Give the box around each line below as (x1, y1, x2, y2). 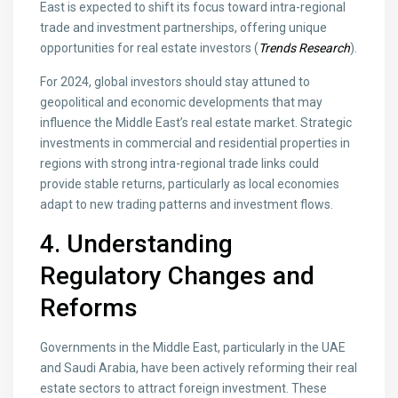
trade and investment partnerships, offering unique (40, 20, 328, 36)
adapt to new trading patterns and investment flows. (40, 197, 334, 212)
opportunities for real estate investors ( (40, 41, 259, 56)
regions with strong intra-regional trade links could (40, 156, 320, 171)
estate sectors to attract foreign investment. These (40, 381, 328, 396)
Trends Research (259, 41, 351, 56)
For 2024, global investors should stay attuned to (40, 75, 311, 90)
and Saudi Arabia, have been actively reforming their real (40, 361, 358, 376)
